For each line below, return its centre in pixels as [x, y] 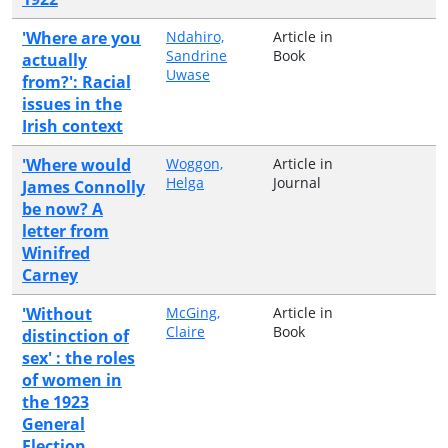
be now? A [62, 208]
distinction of [75, 335]
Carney [50, 274]
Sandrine [196, 55]
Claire [185, 331]
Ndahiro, [195, 36]
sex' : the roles [78, 357]
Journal [297, 182]
